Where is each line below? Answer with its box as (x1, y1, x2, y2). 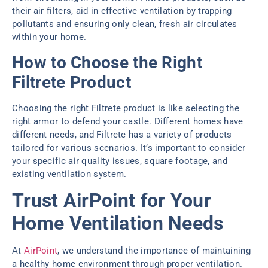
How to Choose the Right (12, 52, 202, 72)
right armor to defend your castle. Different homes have (12, 115, 243, 127)
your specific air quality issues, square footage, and (12, 155, 227, 166)
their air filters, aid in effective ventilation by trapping (12, 5, 232, 17)
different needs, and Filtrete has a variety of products (12, 129, 232, 140)
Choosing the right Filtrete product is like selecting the (12, 102, 240, 114)
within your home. (12, 32, 87, 43)
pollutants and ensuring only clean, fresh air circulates (12, 19, 237, 30)
